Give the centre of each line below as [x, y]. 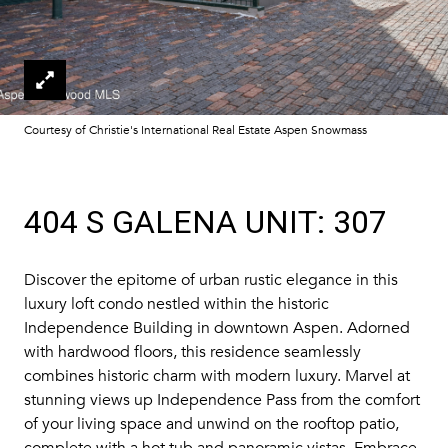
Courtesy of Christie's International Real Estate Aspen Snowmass [195, 130]
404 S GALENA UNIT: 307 [205, 222]
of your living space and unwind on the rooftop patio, [211, 424]
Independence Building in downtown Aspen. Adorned [217, 328]
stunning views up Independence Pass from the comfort [222, 400]
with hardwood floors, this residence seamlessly [192, 352]
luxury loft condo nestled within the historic [176, 304]
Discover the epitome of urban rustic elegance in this [211, 280]
